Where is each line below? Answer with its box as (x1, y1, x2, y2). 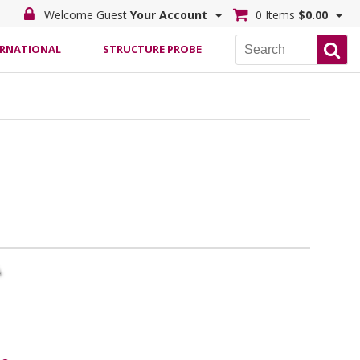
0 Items (256, 7, 295, 22)
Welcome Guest (44, 7, 127, 22)
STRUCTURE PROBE (103, 42, 202, 56)
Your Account (130, 7, 207, 22)
